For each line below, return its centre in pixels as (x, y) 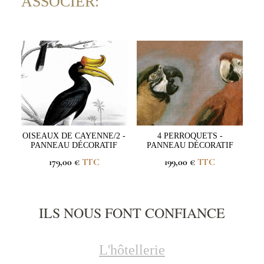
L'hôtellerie (132, 250)
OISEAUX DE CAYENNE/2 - (74, 136)
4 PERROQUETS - (190, 136)
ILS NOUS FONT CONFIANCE (132, 213)
